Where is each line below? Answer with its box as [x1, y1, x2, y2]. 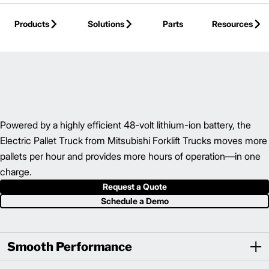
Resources [212, 19, 253, 29]
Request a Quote [102, 181, 167, 192]
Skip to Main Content [26, 8, 108, 18]
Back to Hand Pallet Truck [7, 32, 107, 43]
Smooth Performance [7, 240, 132, 254]
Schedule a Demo [100, 196, 169, 206]
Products [14, 19, 49, 29]
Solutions [88, 19, 124, 29]
